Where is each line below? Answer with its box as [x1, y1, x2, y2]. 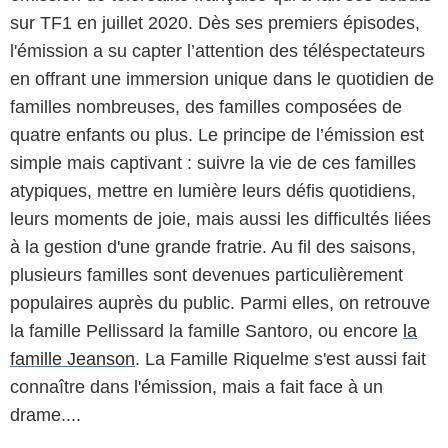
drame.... [10, 404, 81, 425]
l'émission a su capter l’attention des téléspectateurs [10, 40, 425, 61]
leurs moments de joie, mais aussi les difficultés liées [10, 208, 431, 229]
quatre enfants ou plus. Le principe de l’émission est [10, 124, 424, 145]
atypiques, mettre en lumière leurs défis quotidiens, [10, 180, 416, 201]
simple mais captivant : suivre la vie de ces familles [10, 152, 416, 173]
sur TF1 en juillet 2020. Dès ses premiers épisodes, [10, 12, 420, 33]
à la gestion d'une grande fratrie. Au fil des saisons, [10, 236, 416, 257]
